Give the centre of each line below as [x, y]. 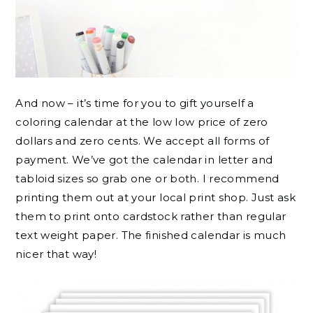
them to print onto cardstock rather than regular [151, 216]
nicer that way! [56, 254]
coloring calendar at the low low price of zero [142, 122]
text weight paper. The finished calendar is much [151, 235]
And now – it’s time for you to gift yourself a [135, 103]
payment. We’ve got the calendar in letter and [144, 159]
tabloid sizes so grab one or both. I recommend [147, 178]
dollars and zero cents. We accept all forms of [143, 140]
